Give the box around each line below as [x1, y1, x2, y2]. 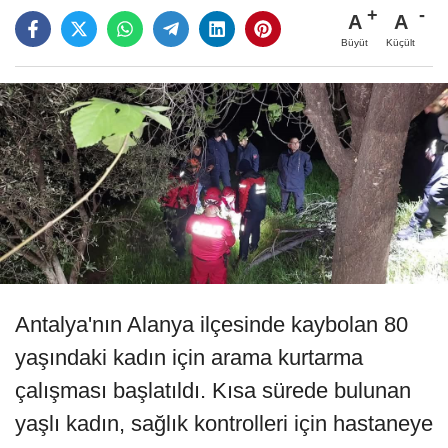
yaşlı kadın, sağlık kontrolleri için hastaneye [15, 411, 433, 437]
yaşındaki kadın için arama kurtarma [15, 345, 363, 371]
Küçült [386, 36, 415, 48]
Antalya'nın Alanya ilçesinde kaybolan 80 [15, 312, 408, 338]
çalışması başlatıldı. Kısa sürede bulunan [15, 378, 411, 404]
